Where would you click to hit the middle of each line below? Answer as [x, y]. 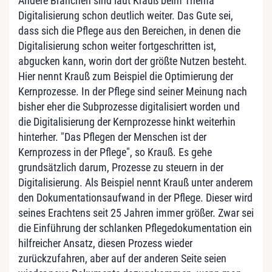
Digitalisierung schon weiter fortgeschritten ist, [117, 46]
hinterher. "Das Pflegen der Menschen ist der [112, 137]
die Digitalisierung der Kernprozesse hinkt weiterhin [127, 121]
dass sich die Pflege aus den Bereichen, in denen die [129, 30]
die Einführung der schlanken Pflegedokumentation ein [135, 228]
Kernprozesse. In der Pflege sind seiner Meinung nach [133, 91]
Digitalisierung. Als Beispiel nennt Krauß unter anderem [136, 182]
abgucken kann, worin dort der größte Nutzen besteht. [133, 61]
